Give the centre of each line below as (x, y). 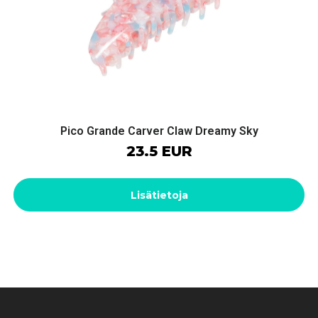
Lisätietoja (159, 195)
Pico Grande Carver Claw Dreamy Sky (159, 131)
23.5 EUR (159, 151)
